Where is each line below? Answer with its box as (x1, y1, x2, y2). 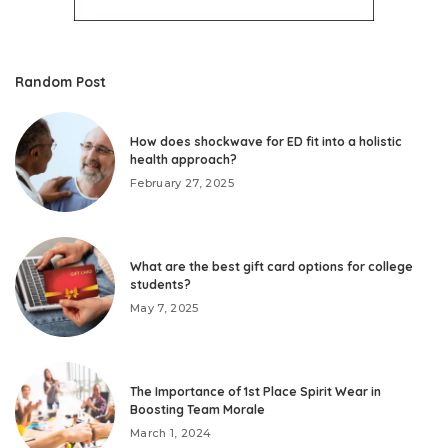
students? (130, 276, 191, 292)
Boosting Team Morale (130, 401, 265, 417)
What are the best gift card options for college (130, 258, 413, 274)
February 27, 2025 (130, 175, 234, 190)
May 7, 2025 (130, 300, 199, 315)
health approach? (130, 151, 237, 167)
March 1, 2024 (130, 425, 212, 440)
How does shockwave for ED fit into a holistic (130, 133, 402, 149)
